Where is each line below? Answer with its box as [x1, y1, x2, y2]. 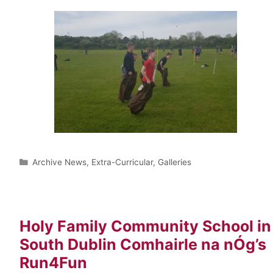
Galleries [158, 157, 192, 167]
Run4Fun [19, 253, 87, 272]
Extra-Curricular [91, 157, 154, 167]
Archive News [32, 157, 87, 167]
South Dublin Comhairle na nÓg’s [19, 235, 266, 253]
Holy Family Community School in [19, 216, 271, 235]
